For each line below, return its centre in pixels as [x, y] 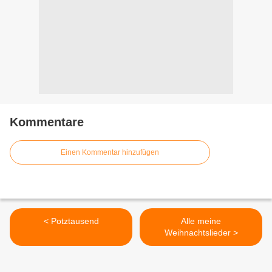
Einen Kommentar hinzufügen [110, 153]
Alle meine [201, 221]
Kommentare [47, 122]
